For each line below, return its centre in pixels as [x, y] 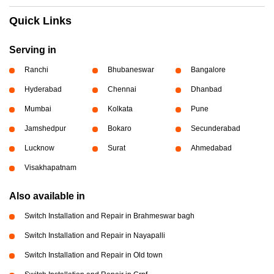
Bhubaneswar [131, 70]
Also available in [47, 196]
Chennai [122, 89]
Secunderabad [215, 128]
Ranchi [36, 70]
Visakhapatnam [50, 168]
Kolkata [120, 109]
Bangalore [208, 70]
